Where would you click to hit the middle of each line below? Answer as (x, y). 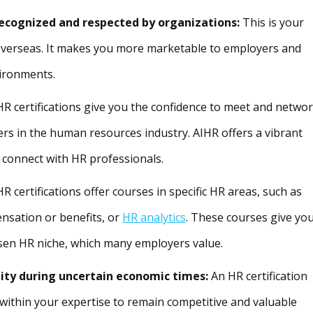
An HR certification (258, 276)
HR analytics (154, 218)
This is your (272, 23)
